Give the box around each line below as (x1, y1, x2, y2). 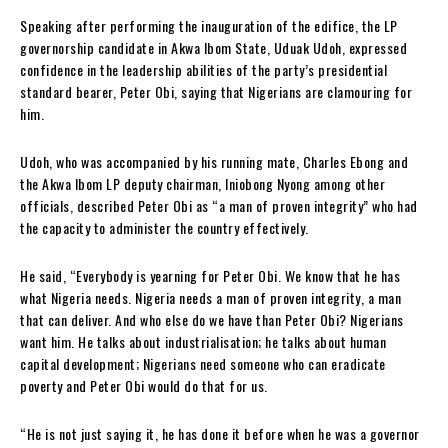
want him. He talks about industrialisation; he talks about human (20, 330, 386, 352)
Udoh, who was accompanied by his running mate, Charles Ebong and (20, 150, 408, 172)
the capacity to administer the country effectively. (20, 216, 309, 238)
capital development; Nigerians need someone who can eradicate (20, 352, 386, 374)
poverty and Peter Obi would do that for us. (20, 374, 268, 396)
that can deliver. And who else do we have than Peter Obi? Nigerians (20, 308, 404, 330)
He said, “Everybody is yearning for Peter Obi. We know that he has (20, 264, 400, 286)
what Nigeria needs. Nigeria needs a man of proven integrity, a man (20, 286, 401, 308)
